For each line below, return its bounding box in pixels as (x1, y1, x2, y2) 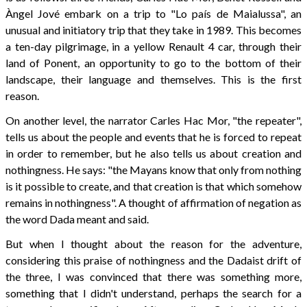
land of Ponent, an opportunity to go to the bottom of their (5, 56, 302, 70)
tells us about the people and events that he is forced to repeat (5, 130, 302, 144)
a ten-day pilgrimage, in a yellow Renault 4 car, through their (5, 40, 302, 53)
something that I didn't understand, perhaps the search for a (5, 286, 302, 300)
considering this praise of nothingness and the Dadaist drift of (5, 254, 302, 267)
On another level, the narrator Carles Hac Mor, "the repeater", (5, 114, 302, 127)
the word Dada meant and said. (5, 212, 149, 226)
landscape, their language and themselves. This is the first (5, 73, 302, 86)
